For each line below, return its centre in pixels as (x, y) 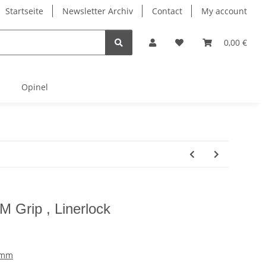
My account (224, 11)
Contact (167, 11)
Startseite (24, 11)
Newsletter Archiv (98, 11)
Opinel (34, 87)
